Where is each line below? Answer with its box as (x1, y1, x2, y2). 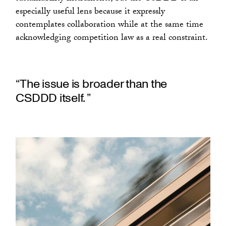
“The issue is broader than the (16, 75, 167, 92)
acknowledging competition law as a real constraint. (16, 31, 208, 47)
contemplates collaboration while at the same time (16, 18, 204, 34)
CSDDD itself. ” (16, 89, 91, 106)
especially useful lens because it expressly (16, 5, 165, 21)
